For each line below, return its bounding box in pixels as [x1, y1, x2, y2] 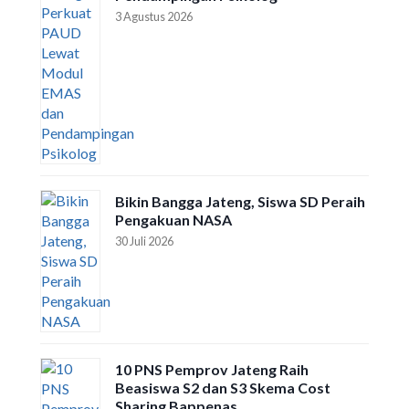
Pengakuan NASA [115, 211, 232, 228]
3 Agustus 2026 [115, 9, 193, 24]
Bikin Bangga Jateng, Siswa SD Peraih [115, 193, 365, 210]
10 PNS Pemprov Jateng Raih [115, 361, 309, 378]
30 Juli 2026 [115, 234, 173, 248]
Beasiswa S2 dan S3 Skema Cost [115, 379, 330, 396]
